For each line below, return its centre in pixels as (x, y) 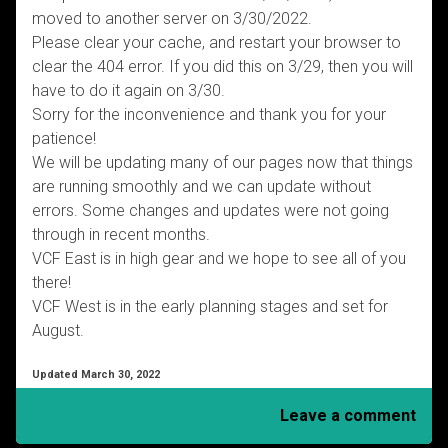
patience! (64, 138)
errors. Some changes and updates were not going (210, 210)
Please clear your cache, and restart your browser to (216, 42)
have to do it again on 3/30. (128, 90)
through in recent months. (121, 234)
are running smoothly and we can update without (201, 186)
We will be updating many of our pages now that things (222, 162)
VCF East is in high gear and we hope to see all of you (219, 258)
